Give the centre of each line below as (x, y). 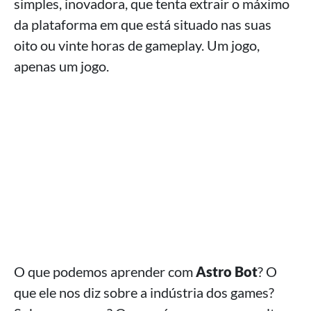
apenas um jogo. (61, 66)
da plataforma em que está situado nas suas (143, 24)
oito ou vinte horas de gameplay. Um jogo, (137, 45)
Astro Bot (227, 271)
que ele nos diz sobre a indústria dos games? (144, 292)
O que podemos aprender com (105, 271)
